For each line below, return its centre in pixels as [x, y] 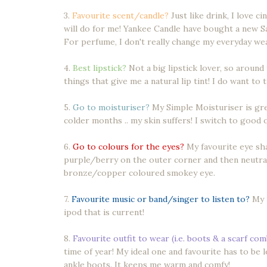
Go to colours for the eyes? [128, 146]
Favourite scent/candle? [119, 15]
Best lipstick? [100, 68]
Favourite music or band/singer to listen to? [161, 199]
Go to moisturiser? [111, 107]
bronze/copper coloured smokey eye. [139, 173]
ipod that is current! [104, 212]
